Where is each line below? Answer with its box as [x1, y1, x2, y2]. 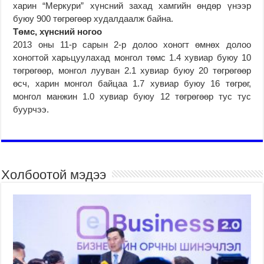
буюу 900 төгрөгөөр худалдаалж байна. [13, 13, 174, 24]
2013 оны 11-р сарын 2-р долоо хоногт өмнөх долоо [13, 39, 251, 49]
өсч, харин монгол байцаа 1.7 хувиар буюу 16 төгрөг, [13, 78, 251, 88]
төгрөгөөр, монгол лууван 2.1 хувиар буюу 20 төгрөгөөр [13, 65, 251, 75]
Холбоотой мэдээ [1, 167, 107, 182]
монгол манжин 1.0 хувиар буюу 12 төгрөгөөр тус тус [13, 91, 251, 101]
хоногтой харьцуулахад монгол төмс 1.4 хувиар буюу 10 [13, 52, 251, 62]
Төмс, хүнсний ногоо [13, 26, 105, 37]
